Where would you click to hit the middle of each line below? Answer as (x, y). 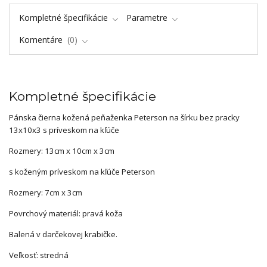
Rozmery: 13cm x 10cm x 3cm (62, 150)
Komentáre (42, 39)
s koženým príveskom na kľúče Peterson (82, 171)
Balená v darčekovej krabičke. (63, 234)
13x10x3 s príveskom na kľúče (64, 130)
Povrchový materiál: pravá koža (66, 213)
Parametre (147, 18)
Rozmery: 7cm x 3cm (46, 192)
